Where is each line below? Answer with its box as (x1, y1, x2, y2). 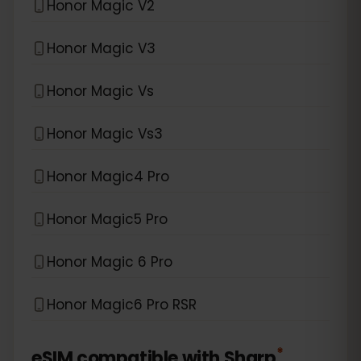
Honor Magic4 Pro (47, 166, 169, 186)
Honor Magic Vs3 (47, 123, 163, 143)
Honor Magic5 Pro (47, 209, 168, 229)
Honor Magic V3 (47, 38, 156, 58)
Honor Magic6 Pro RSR (47, 294, 197, 314)
